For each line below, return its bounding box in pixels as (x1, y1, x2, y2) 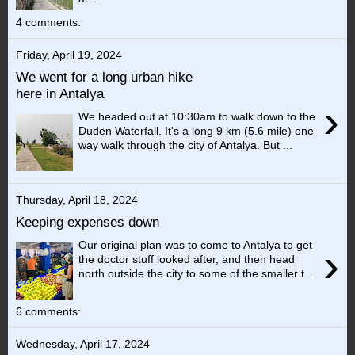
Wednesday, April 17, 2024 (16, 337, 150, 350)
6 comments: (16, 304, 81, 318)
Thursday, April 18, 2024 (16, 193, 138, 206)
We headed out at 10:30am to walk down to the (78, 109, 316, 123)
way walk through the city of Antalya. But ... (78, 138, 293, 151)
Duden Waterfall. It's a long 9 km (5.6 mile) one (78, 124, 315, 137)
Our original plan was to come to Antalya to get (78, 238, 313, 251)
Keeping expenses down (16, 214, 159, 231)
